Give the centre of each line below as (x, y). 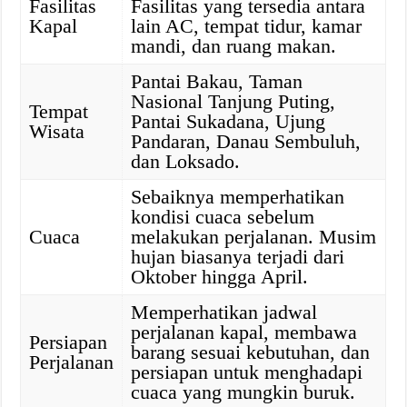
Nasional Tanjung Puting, (233, 101)
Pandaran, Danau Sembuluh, (246, 141)
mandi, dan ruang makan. (234, 46)
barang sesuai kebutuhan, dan (251, 352)
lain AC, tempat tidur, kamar (247, 26)
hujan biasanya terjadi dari (238, 257)
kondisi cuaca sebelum (223, 217)
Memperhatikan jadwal (224, 312)
